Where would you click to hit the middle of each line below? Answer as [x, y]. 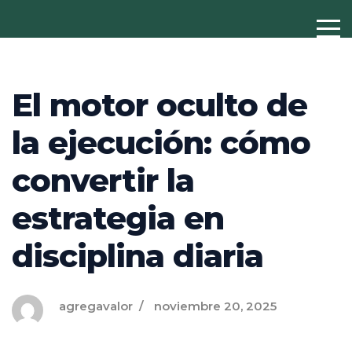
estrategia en [118, 218]
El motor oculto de [159, 105]
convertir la [103, 180]
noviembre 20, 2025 [215, 306]
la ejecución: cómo [161, 143]
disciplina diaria [137, 256]
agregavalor [96, 306]
